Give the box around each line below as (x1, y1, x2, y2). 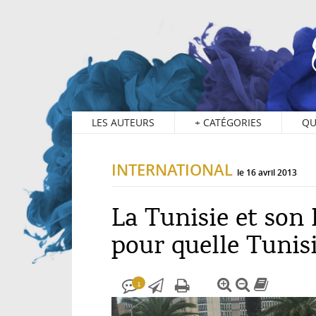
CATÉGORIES (200, 116, 262, 130)
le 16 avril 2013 (237, 166, 297, 179)
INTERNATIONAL (111, 159, 233, 181)
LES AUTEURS (92, 116, 154, 130)
